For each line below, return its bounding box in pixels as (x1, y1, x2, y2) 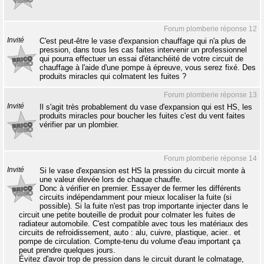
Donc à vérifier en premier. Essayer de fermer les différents (39, 184, 241, 193)
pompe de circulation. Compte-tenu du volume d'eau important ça (19, 237, 240, 246)
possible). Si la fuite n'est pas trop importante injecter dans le (39, 202, 248, 210)
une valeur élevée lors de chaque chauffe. (39, 175, 182, 184)
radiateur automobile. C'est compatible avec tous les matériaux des (19, 219, 248, 228)
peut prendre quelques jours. (19, 246, 115, 255)
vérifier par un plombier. (39, 120, 119, 129)
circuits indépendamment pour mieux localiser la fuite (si (39, 193, 232, 202)
